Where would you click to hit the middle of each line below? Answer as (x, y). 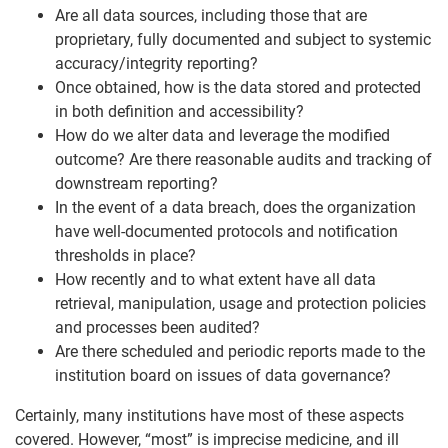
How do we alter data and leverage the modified (222, 135)
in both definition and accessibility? (179, 111)
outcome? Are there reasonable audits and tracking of (243, 159)
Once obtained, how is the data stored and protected (238, 87)
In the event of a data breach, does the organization (235, 207)
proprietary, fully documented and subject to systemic (243, 39)
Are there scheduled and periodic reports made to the (240, 351)
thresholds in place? (125, 255)
